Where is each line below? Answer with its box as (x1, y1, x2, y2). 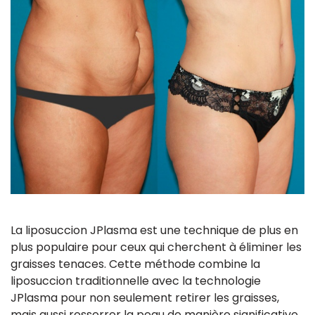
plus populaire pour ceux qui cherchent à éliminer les (11, 238, 302, 255)
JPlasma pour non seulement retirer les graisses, (11, 289, 279, 306)
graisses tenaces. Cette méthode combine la (11, 255, 260, 272)
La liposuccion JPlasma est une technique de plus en (11, 221, 298, 238)
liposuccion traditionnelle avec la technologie (11, 272, 261, 289)
